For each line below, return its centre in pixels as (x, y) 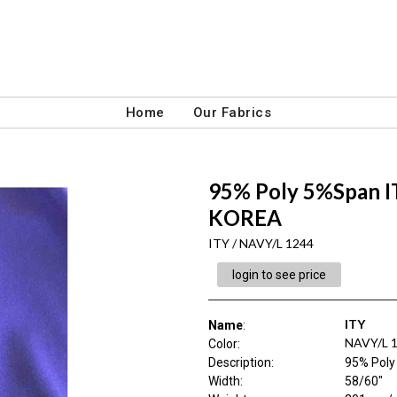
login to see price (279, 275)
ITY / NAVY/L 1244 (261, 243)
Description (239, 362)
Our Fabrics (232, 113)
